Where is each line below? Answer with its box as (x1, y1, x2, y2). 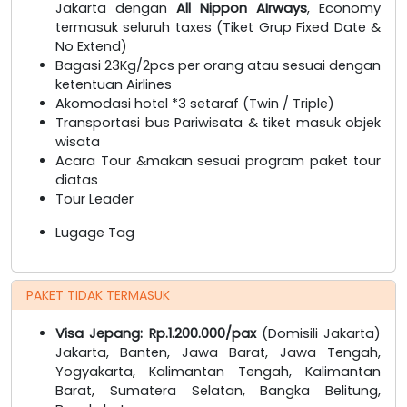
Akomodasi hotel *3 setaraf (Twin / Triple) (55, 94, 334, 113)
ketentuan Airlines (55, 74, 172, 94)
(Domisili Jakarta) (261, 323, 381, 342)
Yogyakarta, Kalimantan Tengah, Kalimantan (55, 362, 381, 381)
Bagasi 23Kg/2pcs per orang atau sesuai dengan (55, 55, 381, 74)
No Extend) (55, 36, 127, 55)
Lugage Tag (55, 223, 134, 242)
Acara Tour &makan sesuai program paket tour (55, 151, 381, 170)
